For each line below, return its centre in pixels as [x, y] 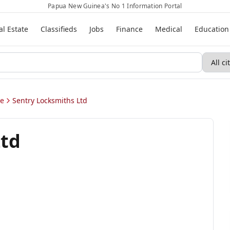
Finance [129, 29]
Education [212, 29]
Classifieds [59, 29]
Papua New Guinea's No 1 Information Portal [115, 6]
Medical [168, 29]
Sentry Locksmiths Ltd [50, 100]
